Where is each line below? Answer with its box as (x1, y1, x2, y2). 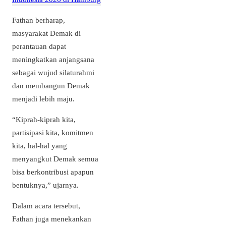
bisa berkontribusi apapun (12, 167, 94, 176)
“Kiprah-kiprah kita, (12, 115, 76, 124)
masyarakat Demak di (12, 28, 81, 37)
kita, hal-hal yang (12, 141, 67, 150)
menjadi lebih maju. (12, 94, 77, 103)
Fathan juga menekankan (12, 214, 91, 223)
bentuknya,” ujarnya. (12, 180, 79, 189)
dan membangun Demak (12, 81, 90, 90)
